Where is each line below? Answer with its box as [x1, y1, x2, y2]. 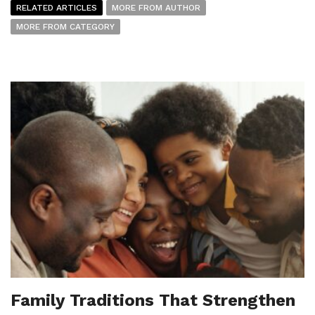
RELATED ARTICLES [16, 2, 97, 13]
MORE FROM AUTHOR [112, 2, 200, 13]
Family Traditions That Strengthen [11, 290, 295, 310]
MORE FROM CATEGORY [16, 21, 115, 32]
